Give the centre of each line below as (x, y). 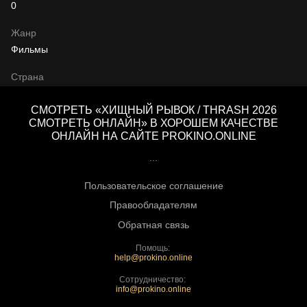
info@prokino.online (153, 289)
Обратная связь (153, 224)
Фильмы (29, 50)
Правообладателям (153, 205)
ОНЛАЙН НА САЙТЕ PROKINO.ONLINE (153, 136)
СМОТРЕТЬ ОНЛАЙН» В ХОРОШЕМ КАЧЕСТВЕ (153, 123)
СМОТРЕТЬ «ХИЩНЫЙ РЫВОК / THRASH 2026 (153, 110)
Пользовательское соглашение (153, 185)
